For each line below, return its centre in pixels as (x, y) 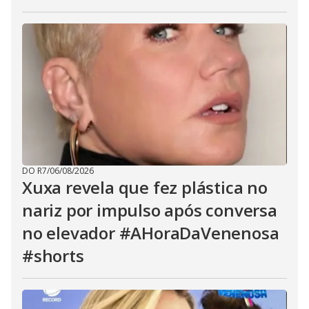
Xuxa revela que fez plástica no (145, 187)
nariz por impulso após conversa (150, 210)
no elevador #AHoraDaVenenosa (151, 233)
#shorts (53, 256)
